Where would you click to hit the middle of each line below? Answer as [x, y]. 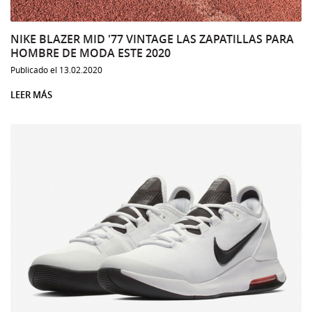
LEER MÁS [31, 94]
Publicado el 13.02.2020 [56, 69]
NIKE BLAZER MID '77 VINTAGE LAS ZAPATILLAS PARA [152, 39]
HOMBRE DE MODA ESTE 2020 [91, 53]
